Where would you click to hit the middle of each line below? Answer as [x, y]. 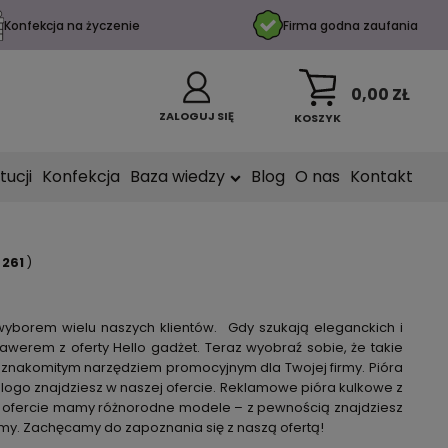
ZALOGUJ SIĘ [196, 115]
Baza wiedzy [177, 176]
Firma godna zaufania [350, 25]
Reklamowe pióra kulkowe [306, 387]
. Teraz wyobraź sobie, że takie [300, 347]
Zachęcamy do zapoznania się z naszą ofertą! [173, 427]
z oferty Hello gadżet [128, 347]
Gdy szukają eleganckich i [313, 327]
